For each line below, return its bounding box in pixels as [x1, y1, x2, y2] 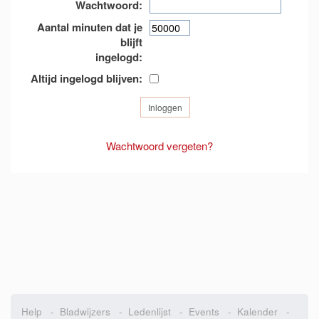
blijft [120, 33, 142, 50]
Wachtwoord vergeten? [106, 138, 213, 154]
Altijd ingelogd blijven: [30, 70, 142, 86]
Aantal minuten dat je [36, 19, 142, 35]
